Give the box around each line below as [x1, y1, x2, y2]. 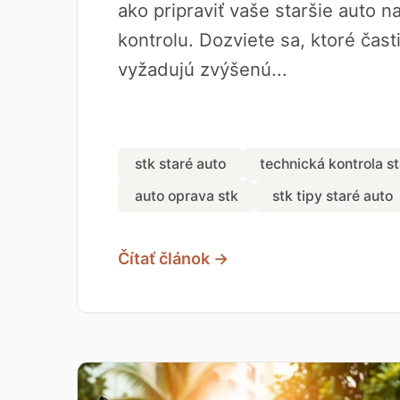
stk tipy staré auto [272, 187, 393, 204]
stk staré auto [135, 155, 226, 172]
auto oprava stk [135, 187, 238, 204]
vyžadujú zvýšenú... [118, 58, 287, 80]
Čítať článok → [118, 248, 229, 268]
